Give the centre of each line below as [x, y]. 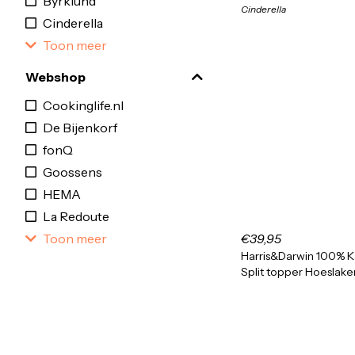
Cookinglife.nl [83, 105]
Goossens [73, 172]
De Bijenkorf [80, 128]
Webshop [55, 77]
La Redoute [76, 216]
